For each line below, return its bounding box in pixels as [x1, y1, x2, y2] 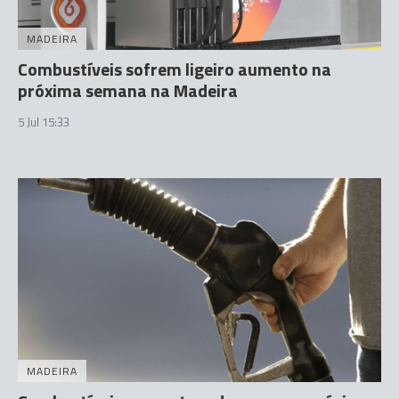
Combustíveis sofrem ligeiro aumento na [18, 54, 331, 83]
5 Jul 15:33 [18, 112, 69, 131]
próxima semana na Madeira [18, 76, 238, 104]
